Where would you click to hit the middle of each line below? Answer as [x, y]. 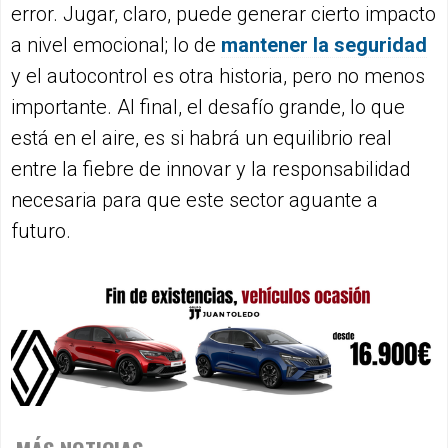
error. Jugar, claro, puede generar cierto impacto [223, 14]
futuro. [41, 231]
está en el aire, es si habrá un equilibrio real [201, 138]
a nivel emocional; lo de [116, 45]
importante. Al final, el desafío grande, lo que [208, 107]
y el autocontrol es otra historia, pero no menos [218, 76]
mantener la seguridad [324, 45]
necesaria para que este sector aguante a [194, 200]
